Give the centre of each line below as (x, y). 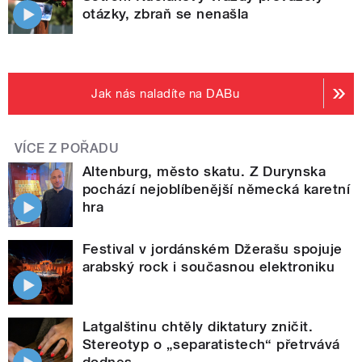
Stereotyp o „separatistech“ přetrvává (211, 344)
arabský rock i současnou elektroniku (209, 266)
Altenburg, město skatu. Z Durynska (204, 171)
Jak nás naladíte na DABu (166, 93)
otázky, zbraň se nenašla (166, 13)
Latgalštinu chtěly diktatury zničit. (198, 326)
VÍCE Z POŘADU (67, 148)
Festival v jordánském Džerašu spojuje (213, 248)
